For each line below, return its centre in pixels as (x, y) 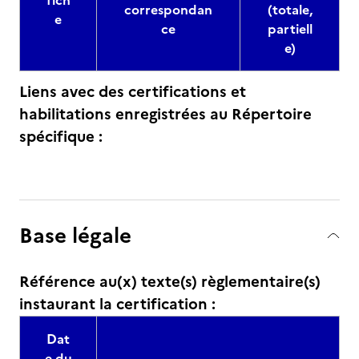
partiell (290, 29)
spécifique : (61, 137)
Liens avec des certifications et (133, 92)
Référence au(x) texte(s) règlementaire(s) (170, 282)
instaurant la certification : (117, 304)
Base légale (75, 235)
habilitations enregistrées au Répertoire (165, 114)
